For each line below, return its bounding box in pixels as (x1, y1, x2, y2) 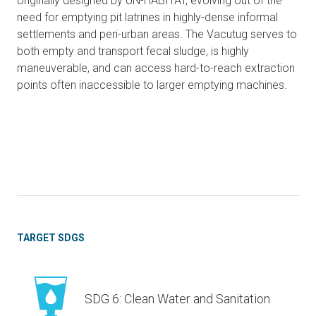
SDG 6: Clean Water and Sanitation (85, 291, 270, 306)
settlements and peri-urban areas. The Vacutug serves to (17, 27, 297, 41)
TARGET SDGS (17, 231, 85, 243)
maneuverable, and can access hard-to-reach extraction (17, 61, 295, 75)
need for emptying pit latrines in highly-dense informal (17, 10, 278, 24)
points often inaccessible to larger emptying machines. (17, 78, 287, 92)
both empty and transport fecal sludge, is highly (17, 44, 249, 58)
